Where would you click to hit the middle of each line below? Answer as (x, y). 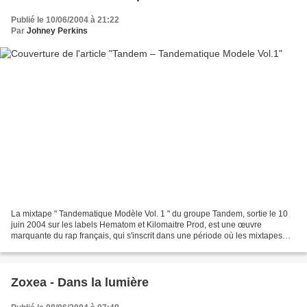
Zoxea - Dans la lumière (80, 283)
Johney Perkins (57, 30)
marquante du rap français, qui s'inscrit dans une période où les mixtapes (147, 236)
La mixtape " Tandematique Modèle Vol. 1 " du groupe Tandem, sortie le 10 (149, 214)
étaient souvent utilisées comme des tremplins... (100, 247)
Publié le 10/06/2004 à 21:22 (65, 20)
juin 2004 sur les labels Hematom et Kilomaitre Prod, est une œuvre (136, 225)
